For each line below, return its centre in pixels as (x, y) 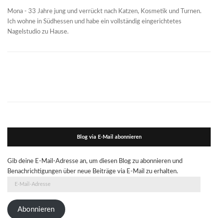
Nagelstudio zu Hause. (38, 32)
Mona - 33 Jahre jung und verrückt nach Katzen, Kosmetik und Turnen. (104, 11)
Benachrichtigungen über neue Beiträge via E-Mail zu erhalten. (93, 171)
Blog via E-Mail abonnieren (109, 137)
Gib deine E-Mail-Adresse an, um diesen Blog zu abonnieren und (95, 161)
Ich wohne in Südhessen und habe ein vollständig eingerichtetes (94, 21)
